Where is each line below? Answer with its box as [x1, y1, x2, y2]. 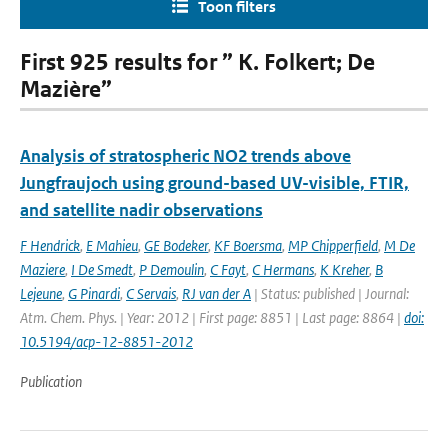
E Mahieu [86, 236, 138, 255]
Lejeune [20, 284, 62, 303]
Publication [20, 372, 82, 391]
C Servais [126, 284, 176, 303]
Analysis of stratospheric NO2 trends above [20, 145, 351, 167]
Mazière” [20, 76, 112, 103]
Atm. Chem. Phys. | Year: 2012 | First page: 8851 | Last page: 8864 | [20, 308, 404, 327]
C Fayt [210, 260, 246, 279]
